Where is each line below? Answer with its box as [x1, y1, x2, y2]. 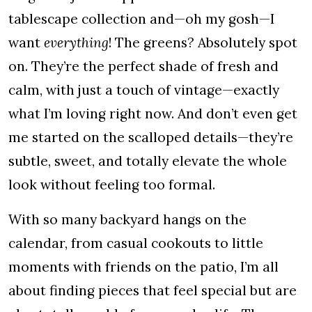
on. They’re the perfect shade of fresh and [8, 58, 279, 75]
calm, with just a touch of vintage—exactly [8, 81, 279, 98]
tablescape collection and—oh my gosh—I [8, 10, 274, 27]
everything [44, 34, 109, 51]
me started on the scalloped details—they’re [8, 129, 293, 146]
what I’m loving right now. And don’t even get [8, 105, 297, 122]
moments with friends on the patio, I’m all [8, 258, 279, 275]
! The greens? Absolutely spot [109, 34, 297, 51]
